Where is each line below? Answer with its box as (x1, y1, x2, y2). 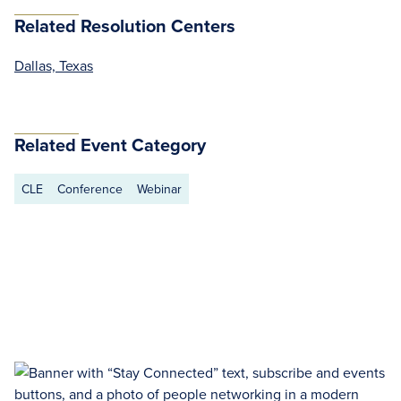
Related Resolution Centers (14, 13, 235, 38)
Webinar (137, 180, 182, 198)
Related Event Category (14, 132, 206, 158)
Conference (57, 180, 123, 198)
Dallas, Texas (14, 55, 93, 75)
